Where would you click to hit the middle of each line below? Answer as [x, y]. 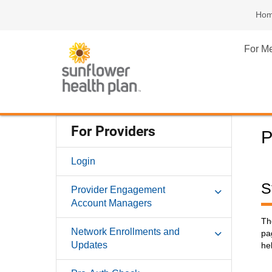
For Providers [113, 132]
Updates [89, 245]
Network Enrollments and [125, 232]
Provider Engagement [118, 190]
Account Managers [111, 203]
